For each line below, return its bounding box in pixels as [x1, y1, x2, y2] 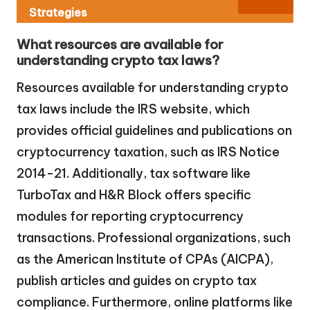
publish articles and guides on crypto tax [17, 272, 257, 289]
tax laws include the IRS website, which [17, 100, 250, 117]
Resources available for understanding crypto [17, 79, 289, 95]
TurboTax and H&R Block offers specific [17, 186, 251, 203]
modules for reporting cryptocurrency [17, 208, 244, 224]
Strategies [29, 6, 87, 20]
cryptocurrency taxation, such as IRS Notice [17, 143, 280, 160]
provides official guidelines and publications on [17, 122, 292, 138]
